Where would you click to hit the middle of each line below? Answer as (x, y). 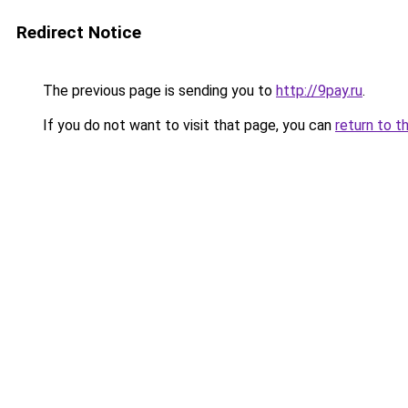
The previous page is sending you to (158, 91)
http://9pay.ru (319, 91)
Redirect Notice (79, 32)
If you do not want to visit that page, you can (187, 125)
